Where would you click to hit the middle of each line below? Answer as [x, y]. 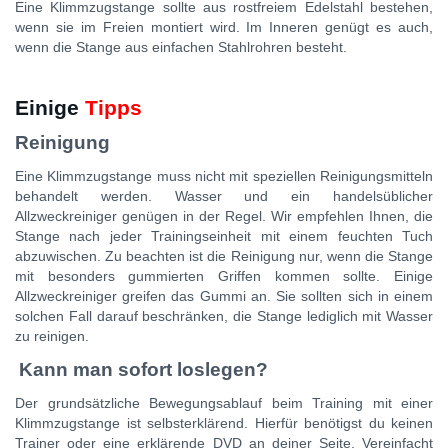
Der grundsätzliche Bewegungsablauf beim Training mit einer [224, 403]
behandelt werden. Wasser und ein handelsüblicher [224, 196]
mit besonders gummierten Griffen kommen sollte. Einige [224, 276]
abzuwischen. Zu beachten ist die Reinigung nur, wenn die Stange [224, 256]
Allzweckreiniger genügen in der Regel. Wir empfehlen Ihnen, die [224, 216]
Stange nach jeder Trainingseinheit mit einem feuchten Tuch [224, 236]
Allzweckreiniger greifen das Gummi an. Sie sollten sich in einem [224, 296]
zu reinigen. [52, 336]
